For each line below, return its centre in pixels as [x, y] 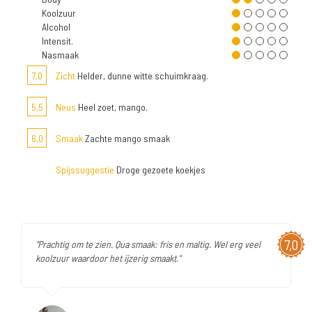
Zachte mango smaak [126, 138]
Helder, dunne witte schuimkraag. [142, 76]
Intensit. [57, 41]
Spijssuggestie [85, 170]
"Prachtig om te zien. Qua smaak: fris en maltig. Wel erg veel [148, 244]
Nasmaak [60, 55]
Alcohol [56, 27]
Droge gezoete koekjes [160, 170]
